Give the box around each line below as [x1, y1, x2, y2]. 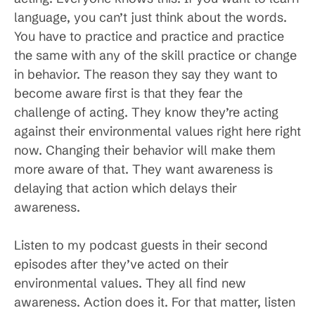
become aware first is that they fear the [14, 85, 243, 102]
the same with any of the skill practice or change [14, 47, 297, 64]
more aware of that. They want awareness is [14, 161, 273, 178]
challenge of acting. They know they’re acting [14, 104, 278, 121]
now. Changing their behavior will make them [14, 142, 276, 159]
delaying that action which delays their [14, 180, 237, 197]
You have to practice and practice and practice [14, 28, 284, 45]
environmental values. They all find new [14, 275, 246, 292]
